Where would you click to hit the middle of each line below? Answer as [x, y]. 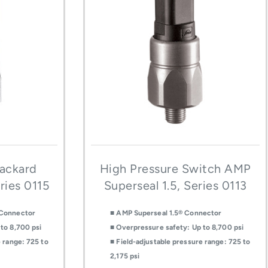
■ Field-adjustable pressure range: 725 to [180, 242]
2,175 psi [125, 256]
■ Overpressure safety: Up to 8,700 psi [177, 228]
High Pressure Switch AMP [175, 169]
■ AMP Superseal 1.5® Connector [166, 213]
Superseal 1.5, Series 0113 [175, 186]
